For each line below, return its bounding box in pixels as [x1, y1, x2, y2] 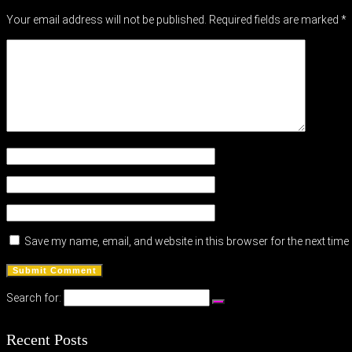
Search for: [6, 291, 61, 305]
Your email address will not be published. [6, 13, 207, 27]
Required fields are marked [207, 13, 341, 27]
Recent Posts [6, 331, 88, 348]
